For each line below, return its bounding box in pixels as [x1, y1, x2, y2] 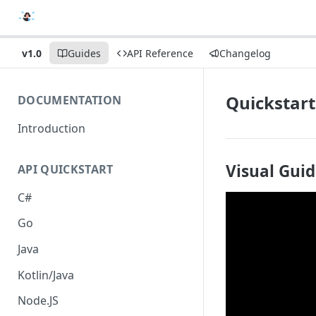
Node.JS [18, 293, 59, 309]
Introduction [18, 120, 85, 136]
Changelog [219, 46, 271, 60]
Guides [68, 46, 101, 60]
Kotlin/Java [18, 267, 74, 283]
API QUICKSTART [18, 161, 114, 177]
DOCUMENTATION [18, 92, 122, 108]
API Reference [127, 46, 193, 60]
